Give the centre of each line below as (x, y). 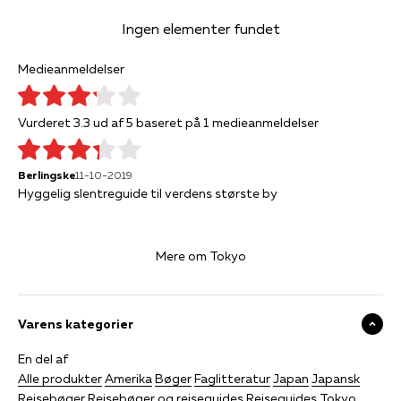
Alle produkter (60, 378)
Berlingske (47, 175)
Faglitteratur (232, 378)
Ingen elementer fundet (200, 28)
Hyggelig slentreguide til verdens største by (148, 193)
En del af (43, 358)
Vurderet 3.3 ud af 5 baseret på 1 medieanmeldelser (168, 122)
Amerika (128, 378)
